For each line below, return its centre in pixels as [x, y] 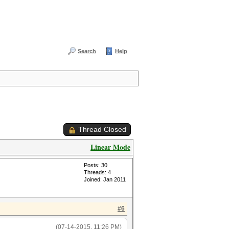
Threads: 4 [97, 172]
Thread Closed [102, 129]
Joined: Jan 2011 [105, 179]
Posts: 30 [96, 165]
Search [87, 51]
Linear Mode [110, 147]
